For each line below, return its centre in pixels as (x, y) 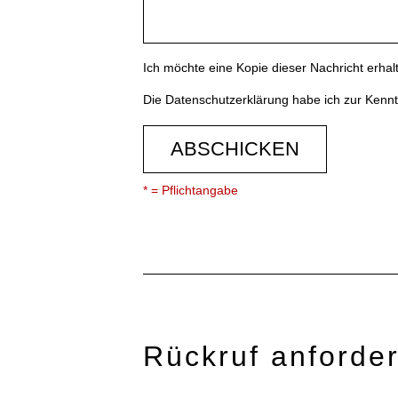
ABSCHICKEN (235, 149)
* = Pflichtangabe (191, 190)
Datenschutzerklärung (227, 99)
